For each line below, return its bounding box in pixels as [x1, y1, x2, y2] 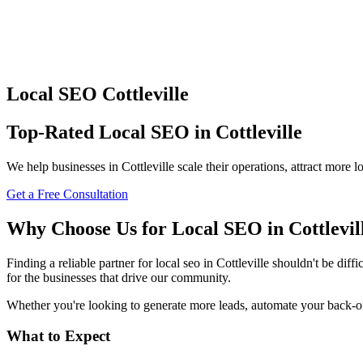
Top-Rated [6, 121, 99, 143]
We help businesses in [6, 159, 122, 173]
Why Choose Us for [6, 217, 172, 239]
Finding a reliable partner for [6, 255, 156, 270]
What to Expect [6, 327, 110, 345]
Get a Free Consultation [6, 186, 128, 201]
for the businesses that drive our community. [6, 270, 231, 284]
